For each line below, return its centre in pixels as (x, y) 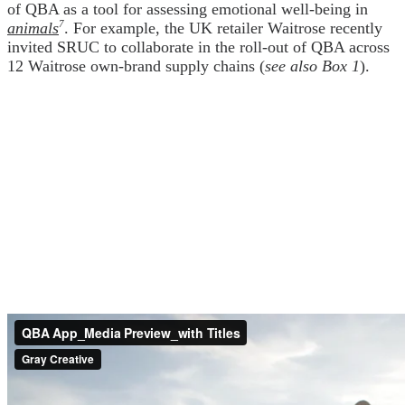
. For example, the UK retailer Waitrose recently (223, 28)
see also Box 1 (312, 66)
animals (33, 28)
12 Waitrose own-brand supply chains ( (136, 66)
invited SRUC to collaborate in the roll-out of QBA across (198, 47)
